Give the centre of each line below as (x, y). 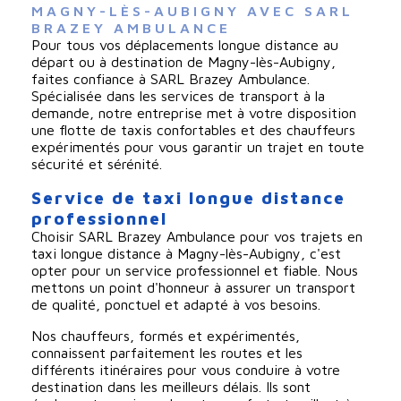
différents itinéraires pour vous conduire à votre (185, 369)
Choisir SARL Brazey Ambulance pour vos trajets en (196, 236)
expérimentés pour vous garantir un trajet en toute (197, 146)
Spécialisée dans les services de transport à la (178, 95)
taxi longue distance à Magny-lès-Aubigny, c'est (186, 253)
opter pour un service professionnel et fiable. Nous (194, 270)
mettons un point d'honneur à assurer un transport (193, 287)
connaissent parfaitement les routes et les (166, 352)
